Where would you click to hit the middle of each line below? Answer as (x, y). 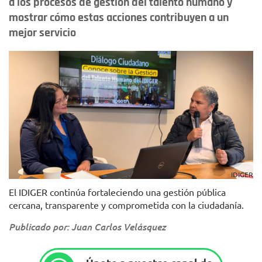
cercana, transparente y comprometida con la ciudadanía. (126, 205)
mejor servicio (42, 33)
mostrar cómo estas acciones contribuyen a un (119, 18)
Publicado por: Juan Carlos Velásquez (87, 227)
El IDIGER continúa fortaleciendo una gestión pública (117, 192)
